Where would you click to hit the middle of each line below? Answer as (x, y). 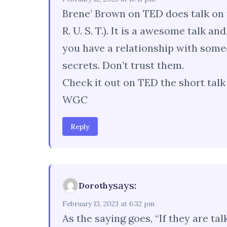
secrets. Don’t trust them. (123, 65)
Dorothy (96, 185)
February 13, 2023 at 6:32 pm (108, 204)
